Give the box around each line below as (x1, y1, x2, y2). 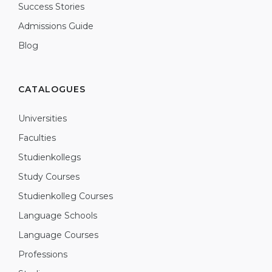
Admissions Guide (18, 21, 93, 32)
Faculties (18, 132, 56, 143)
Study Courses (18, 171, 80, 182)
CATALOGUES (18, 84, 86, 95)
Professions (18, 249, 67, 260)
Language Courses (18, 229, 98, 240)
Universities (18, 113, 67, 124)
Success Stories (18, 1, 84, 12)
